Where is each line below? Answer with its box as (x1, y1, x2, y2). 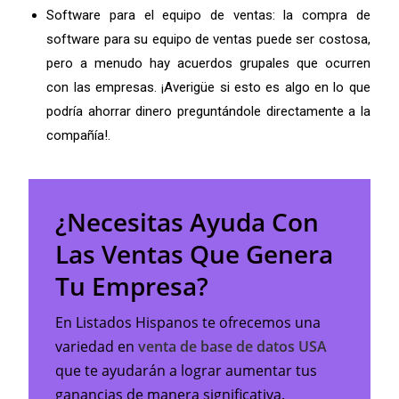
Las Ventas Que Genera (55, 236, 334, 271)
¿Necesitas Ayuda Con (55, 204, 320, 239)
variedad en (55, 336, 139, 356)
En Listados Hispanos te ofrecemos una (55, 312, 322, 332)
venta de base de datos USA (138, 336, 328, 356)
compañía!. (46, 126, 111, 143)
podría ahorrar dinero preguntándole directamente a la (46, 102, 370, 119)
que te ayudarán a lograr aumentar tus (55, 360, 318, 380)
